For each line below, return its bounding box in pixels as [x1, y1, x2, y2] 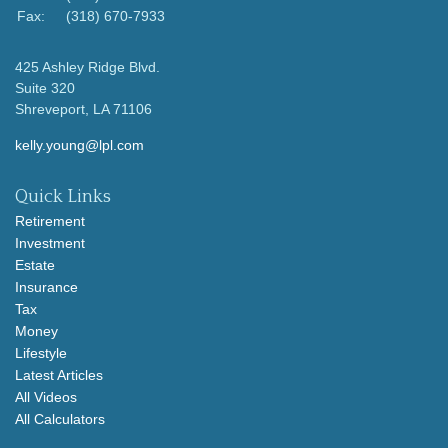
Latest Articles [15, 367, 103, 384]
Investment [15, 235, 85, 252]
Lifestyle [15, 345, 67, 362]
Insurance [15, 279, 78, 296]
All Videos [15, 389, 77, 406]
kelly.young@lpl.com [15, 137, 144, 154]
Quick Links [15, 187, 111, 208]
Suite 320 [15, 80, 75, 97]
